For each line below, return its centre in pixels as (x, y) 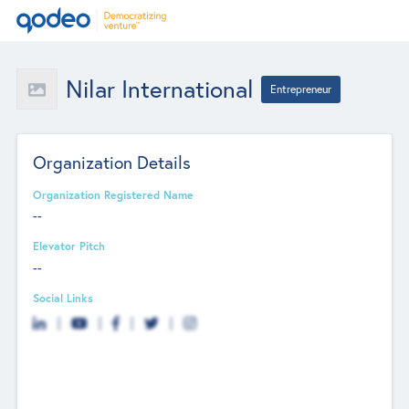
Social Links (63, 297)
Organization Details (112, 162)
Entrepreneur (301, 89)
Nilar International (159, 89)
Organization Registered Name (114, 194)
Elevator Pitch (69, 246)
